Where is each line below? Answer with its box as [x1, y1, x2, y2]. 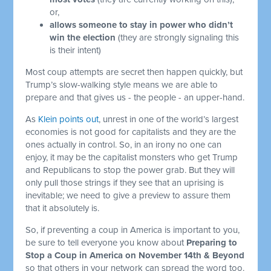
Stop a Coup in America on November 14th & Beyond [25, 249, 245, 261]
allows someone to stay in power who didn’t [50, 19, 233, 30]
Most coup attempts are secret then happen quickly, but [25, 66, 243, 77]
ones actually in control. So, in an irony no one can [25, 139, 222, 150]
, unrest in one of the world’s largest [99, 113, 239, 125]
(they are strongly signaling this [116, 31, 240, 43]
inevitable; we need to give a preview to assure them [25, 189, 231, 201]
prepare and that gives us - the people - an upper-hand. [25, 91, 245, 103]
